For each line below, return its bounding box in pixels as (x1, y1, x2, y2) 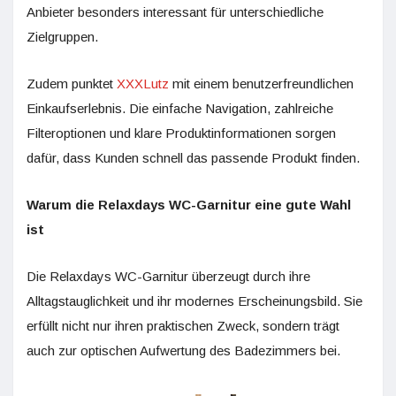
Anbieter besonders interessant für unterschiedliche (27, 4, 324, 19)
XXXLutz (117, 75, 169, 91)
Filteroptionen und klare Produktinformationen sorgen (27, 125, 336, 141)
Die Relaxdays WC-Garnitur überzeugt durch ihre (27, 268, 310, 284)
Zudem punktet (27, 75, 117, 91)
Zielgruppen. (27, 28, 98, 44)
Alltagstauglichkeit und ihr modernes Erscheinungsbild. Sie (27, 293, 362, 308)
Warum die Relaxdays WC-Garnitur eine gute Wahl (27, 196, 351, 212)
